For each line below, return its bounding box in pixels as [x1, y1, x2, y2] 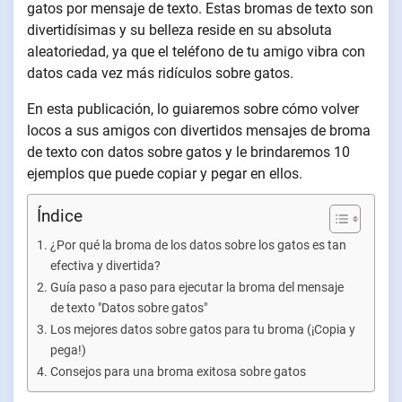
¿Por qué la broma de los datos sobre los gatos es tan [49, 238, 346, 253]
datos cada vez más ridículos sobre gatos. [27, 65, 293, 82]
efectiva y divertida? [49, 258, 161, 274]
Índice [37, 205, 83, 226]
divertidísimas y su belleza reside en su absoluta [27, 22, 332, 39]
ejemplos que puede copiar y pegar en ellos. [27, 165, 302, 182]
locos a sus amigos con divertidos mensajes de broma [27, 122, 371, 139]
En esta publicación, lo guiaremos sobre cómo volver [27, 100, 359, 118]
